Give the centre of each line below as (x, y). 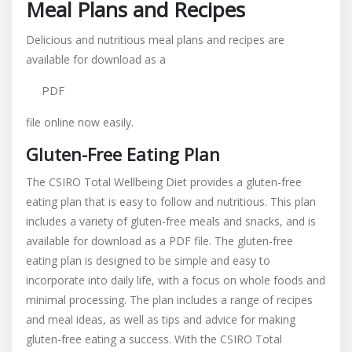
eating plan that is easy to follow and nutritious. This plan (171, 202)
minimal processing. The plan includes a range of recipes (169, 300)
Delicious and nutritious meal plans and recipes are (155, 40)
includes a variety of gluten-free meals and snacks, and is (171, 221)
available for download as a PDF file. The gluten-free (159, 241)
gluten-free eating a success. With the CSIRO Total (154, 339)
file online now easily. (80, 122)
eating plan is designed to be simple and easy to (148, 260)
